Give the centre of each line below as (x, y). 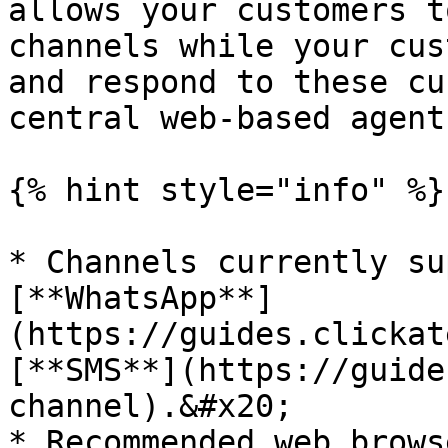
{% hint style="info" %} (226, 190)
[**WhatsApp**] (141, 298)
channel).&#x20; (150, 406)
